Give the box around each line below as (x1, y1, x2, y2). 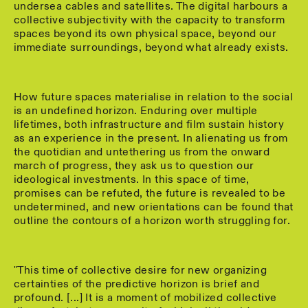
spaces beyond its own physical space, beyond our (14, 28, 277, 40)
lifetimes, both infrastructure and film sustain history (14, 119, 284, 131)
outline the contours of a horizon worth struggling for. (14, 215, 290, 227)
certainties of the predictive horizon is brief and (14, 278, 259, 290)
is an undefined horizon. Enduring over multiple (14, 105, 258, 117)
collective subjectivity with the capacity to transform (14, 14, 285, 26)
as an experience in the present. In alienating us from (14, 133, 288, 144)
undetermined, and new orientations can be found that (14, 201, 294, 213)
